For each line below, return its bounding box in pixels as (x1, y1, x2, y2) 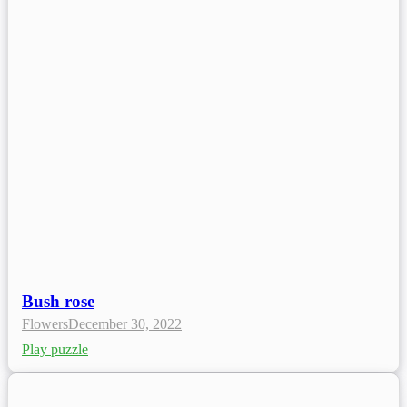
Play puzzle (22, 342, 88, 358)
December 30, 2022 (68, 316, 182, 333)
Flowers (22, 316, 68, 333)
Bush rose (22, 292, 94, 312)
